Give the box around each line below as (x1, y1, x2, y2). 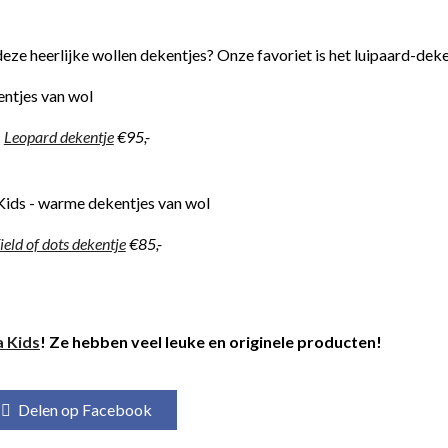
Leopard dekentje (3, 127, 114, 146)
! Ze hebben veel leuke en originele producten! (40, 332, 382, 351)
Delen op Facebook (18, 400, 153, 419)
